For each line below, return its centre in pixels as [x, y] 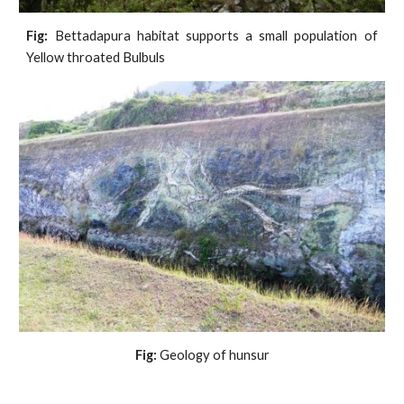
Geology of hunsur [213, 355]
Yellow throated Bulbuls [96, 57]
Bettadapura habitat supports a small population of [213, 35]
